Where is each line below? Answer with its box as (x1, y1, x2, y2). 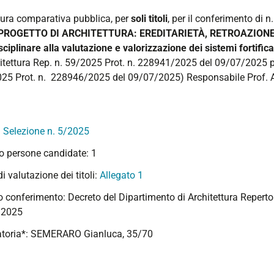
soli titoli (131, 13, 168, 24)
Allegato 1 (100, 169, 143, 181)
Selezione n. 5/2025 (3, 125, 89, 137)
